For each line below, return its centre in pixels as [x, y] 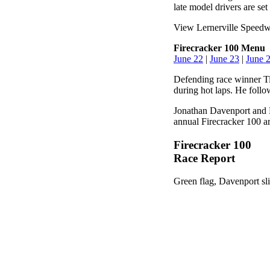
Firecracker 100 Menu [219, 48]
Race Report [204, 158]
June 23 [224, 58]
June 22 [188, 58]
